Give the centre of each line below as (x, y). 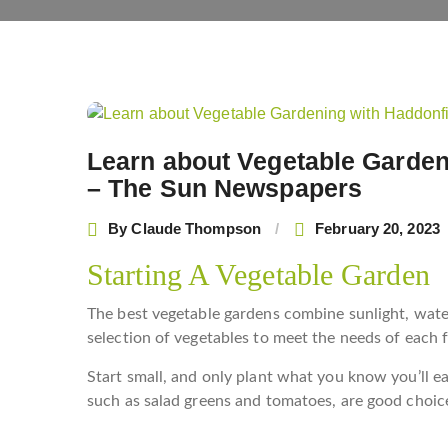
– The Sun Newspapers (225, 187)
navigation (140, 142)
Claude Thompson (196, 229)
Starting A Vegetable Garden (258, 274)
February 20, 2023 (377, 229)
